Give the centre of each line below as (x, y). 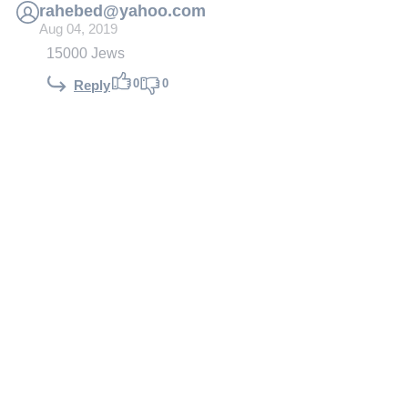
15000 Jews (86, 53)
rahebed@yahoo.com (122, 11)
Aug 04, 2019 (78, 30)
